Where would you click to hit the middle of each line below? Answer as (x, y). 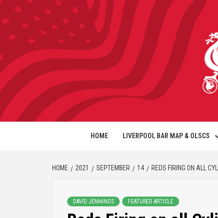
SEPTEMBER (113, 168)
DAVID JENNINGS (93, 201)
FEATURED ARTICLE (151, 201)
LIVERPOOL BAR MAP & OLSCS (166, 136)
